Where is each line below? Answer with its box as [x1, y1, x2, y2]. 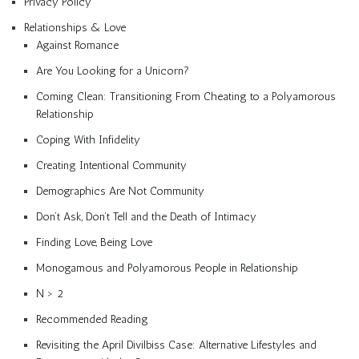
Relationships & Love [24, 20, 126, 34]
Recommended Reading [36, 312, 148, 326]
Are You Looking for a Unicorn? [36, 63, 189, 78]
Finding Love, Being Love [36, 235, 152, 249]
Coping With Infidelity [36, 132, 140, 147]
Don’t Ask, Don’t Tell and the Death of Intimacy [36, 209, 256, 224]
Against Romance [36, 38, 119, 52]
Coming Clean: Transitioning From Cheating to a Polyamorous [36, 89, 336, 103]
